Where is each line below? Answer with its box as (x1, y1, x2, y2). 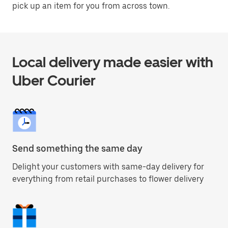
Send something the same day (12, 143, 142, 154)
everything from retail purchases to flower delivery (12, 174, 204, 184)
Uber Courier (12, 72, 96, 89)
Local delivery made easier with (12, 53, 213, 71)
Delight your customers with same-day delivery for (12, 162, 204, 172)
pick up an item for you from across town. (12, 1, 169, 11)
